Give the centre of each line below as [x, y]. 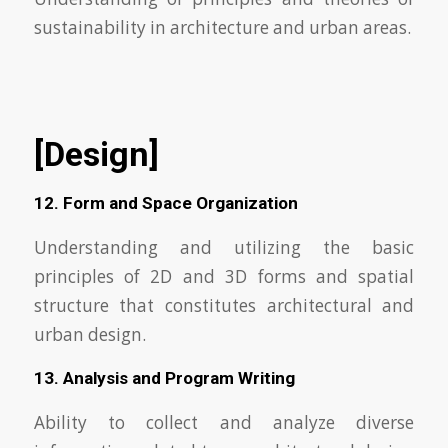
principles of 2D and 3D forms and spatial [224, 276]
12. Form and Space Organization [165, 203]
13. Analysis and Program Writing [164, 378]
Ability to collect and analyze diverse [224, 423]
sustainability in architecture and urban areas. [222, 27]
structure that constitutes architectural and [224, 305]
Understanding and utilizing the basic [224, 247]
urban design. [89, 334]
